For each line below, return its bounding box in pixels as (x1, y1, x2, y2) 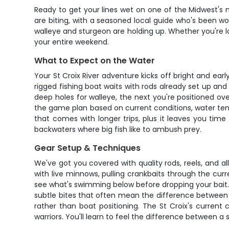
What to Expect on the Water (34, 55, 155, 66)
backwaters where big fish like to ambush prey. (34, 124, 202, 134)
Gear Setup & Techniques (34, 142, 141, 154)
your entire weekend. (34, 37, 109, 47)
